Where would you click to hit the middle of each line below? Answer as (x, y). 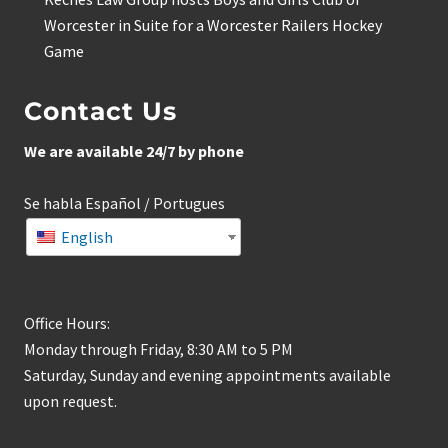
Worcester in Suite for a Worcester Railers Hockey (213, 25)
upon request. (70, 401)
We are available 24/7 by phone (134, 151)
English (85, 237)
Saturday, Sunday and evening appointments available (207, 375)
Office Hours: (67, 323)
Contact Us (100, 111)
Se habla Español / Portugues (124, 203)
